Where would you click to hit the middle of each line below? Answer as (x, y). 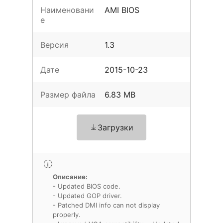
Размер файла (68, 95)
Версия (55, 45)
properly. (67, 215)
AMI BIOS (122, 10)
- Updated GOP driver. (87, 196)
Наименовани (67, 10)
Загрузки (115, 127)
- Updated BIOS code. (87, 186)
